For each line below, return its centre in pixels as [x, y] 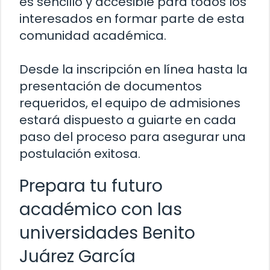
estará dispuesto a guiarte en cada [128, 120]
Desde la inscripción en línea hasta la [133, 70]
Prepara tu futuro [91, 186]
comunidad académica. [93, 36]
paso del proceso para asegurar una [133, 137]
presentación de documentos [111, 86]
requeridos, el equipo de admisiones [130, 103]
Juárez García [77, 257]
